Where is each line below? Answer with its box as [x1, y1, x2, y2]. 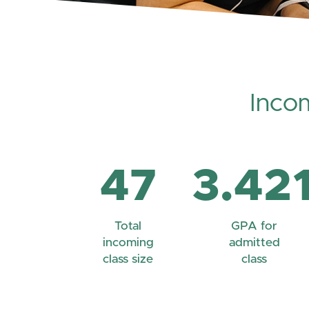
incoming [102, 237, 154, 250]
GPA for [231, 220, 277, 233]
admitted [228, 237, 280, 250]
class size [103, 253, 153, 266]
